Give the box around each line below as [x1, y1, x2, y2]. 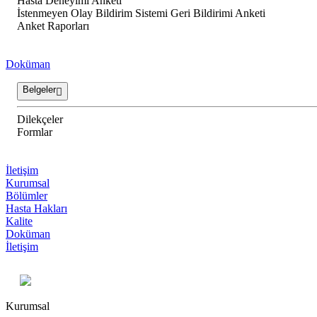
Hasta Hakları [6, 202, 67, 215]
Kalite [6, 215, 33, 228]
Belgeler [23, 84, 56, 96]
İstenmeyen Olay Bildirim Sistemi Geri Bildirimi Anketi [17, 7, 265, 20]
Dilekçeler [17, 113, 63, 126]
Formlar [17, 126, 52, 139]
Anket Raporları [17, 20, 89, 33]
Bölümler [6, 190, 47, 202]
